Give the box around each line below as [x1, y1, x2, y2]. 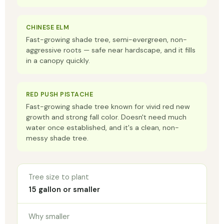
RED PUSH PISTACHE [26, 90, 93, 98]
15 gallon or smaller [28, 184, 100, 194]
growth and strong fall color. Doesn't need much [26, 112, 186, 121]
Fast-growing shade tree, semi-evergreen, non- [26, 34, 187, 44]
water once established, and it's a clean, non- [26, 122, 179, 132]
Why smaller [28, 211, 69, 221]
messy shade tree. [26, 133, 88, 142]
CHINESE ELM [26, 23, 69, 31]
